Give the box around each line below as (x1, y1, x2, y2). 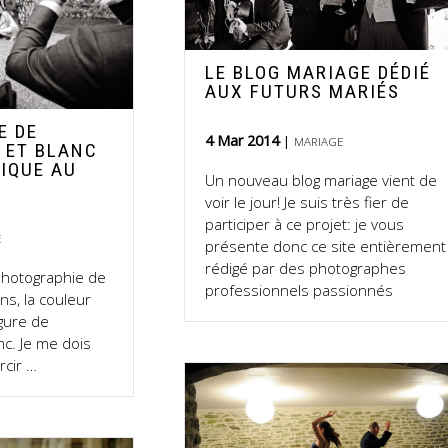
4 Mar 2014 (205, 130, 284, 150)
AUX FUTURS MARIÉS (205, 79, 401, 103)
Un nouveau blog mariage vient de (205, 169, 438, 190)
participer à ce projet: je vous (205, 213, 405, 234)
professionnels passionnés (205, 279, 394, 300)
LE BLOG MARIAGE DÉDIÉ (205, 60, 432, 84)
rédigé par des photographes (205, 257, 407, 278)
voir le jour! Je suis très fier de (205, 191, 410, 212)
